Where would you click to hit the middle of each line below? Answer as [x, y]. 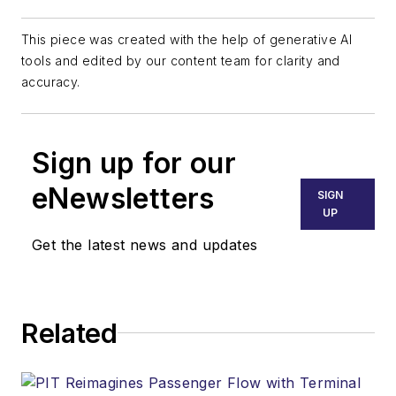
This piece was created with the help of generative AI [187, 39]
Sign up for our [134, 163]
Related [69, 333]
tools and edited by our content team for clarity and [181, 60]
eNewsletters [123, 198]
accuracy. [51, 81]
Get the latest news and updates [145, 244]
